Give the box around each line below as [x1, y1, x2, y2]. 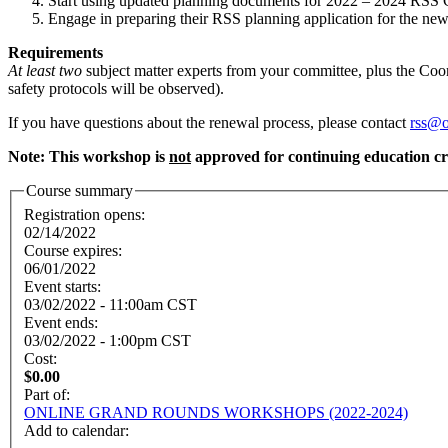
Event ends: [24, 314, 102, 332]
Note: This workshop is [8, 148, 169, 166]
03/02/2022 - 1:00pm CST [24, 332, 191, 350]
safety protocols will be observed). [8, 80, 224, 98]
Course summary [26, 182, 133, 200]
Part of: [24, 386, 74, 404]
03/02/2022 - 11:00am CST [24, 296, 197, 314]
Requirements [8, 44, 103, 62]
